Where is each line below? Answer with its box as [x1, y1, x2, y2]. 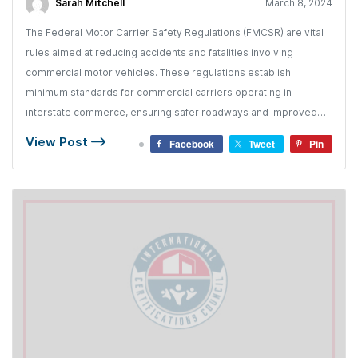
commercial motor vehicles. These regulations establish [26, 66, 291, 78]
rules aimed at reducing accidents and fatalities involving [26, 46, 293, 58]
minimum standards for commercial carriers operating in [26, 86, 292, 98]
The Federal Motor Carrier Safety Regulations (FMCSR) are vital [26, 26, 324, 38]
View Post [26, 133, 91, 149]
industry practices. [26, 125, 113, 138]
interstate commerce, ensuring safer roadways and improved [26, 105, 317, 118]
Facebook [169, 136, 214, 151]
